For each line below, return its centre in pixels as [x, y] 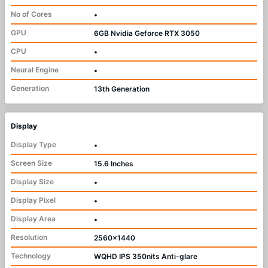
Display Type [33, 145]
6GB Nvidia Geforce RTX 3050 [147, 33]
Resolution [29, 237]
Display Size [32, 182]
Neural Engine [35, 70]
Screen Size [31, 163]
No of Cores [31, 14]
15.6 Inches [114, 164]
